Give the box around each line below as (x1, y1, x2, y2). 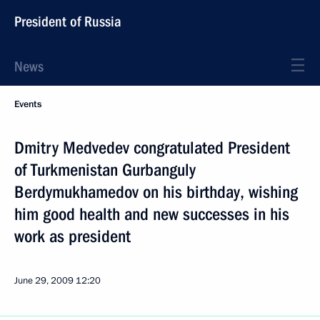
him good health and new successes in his (14, 204, 289, 224)
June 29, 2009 (14, 274, 74, 287)
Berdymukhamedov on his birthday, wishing (14, 182, 298, 202)
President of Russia (14, 13, 121, 30)
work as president (14, 226, 131, 246)
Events (14, 98, 41, 111)
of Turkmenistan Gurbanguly (14, 160, 196, 180)
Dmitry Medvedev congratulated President (14, 138, 290, 158)
